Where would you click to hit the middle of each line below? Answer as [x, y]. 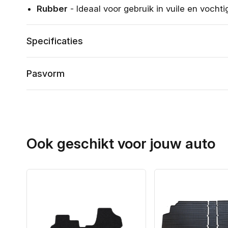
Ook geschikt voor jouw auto [121, 143]
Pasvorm [46, 73]
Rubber [52, 8]
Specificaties [55, 41]
